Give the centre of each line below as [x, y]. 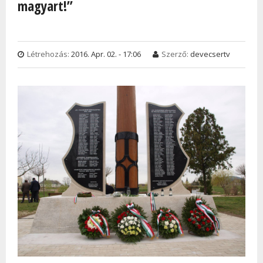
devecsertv [210, 54]
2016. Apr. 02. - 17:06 [106, 54]
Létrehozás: [49, 54]
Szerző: [176, 54]
